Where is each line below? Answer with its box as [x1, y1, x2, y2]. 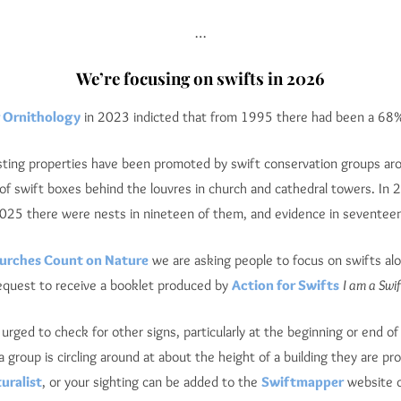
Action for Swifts [232, 277, 339, 294]
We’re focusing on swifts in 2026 [76, 67, 325, 90]
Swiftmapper [261, 373, 344, 391]
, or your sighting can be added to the [42, 373, 261, 391]
